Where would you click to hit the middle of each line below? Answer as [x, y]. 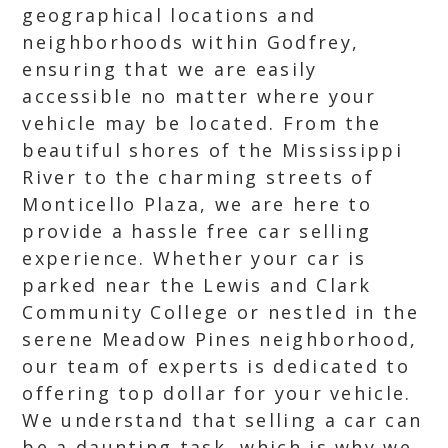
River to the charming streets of [198, 177]
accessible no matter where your [199, 96]
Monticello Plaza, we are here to [197, 204]
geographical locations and [169, 15]
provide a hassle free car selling [197, 231]
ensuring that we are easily [170, 69]
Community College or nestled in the [220, 312]
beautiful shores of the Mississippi [212, 150]
